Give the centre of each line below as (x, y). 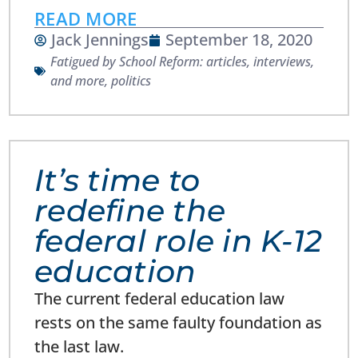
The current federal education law (160, 299)
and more (78, 81)
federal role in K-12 (179, 241)
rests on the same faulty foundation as (179, 323)
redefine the (130, 211)
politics (131, 81)
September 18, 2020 (239, 40)
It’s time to (117, 181)
